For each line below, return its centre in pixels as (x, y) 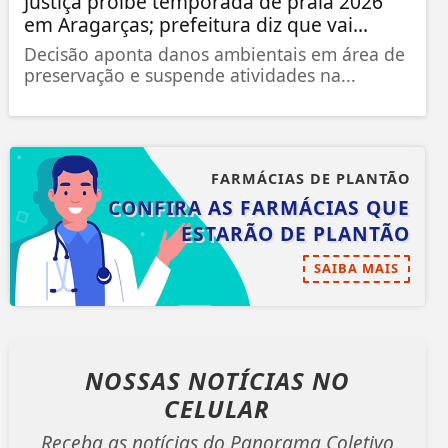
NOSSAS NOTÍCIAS (198, 380)
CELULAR (217, 408)
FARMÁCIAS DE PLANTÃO (310, 178)
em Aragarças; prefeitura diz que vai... (195, 24)
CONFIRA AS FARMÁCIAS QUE (258, 207)
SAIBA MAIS (356, 267)
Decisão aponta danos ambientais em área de (214, 53)
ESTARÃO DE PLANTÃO (295, 233)
